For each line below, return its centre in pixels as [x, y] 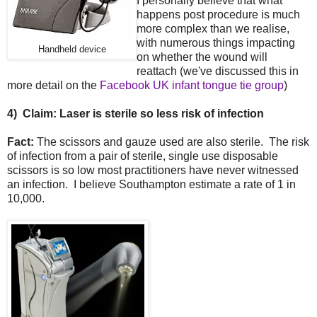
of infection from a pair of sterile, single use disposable [143, 156]
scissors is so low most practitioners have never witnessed [153, 171]
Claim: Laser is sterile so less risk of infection [143, 114]
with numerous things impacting [216, 43]
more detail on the [53, 86]
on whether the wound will [202, 57]
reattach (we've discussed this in [218, 71]
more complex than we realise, [213, 29]
